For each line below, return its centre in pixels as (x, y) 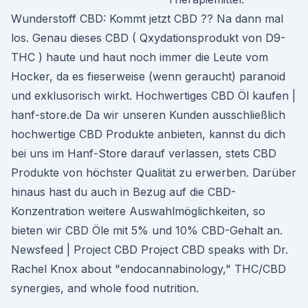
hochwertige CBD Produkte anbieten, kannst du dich (148, 134)
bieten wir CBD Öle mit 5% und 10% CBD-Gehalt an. (147, 230)
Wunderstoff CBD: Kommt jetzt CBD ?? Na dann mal (147, 19)
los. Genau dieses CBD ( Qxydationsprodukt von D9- (148, 38)
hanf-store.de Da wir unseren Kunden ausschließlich (148, 115)
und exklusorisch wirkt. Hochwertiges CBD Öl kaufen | (153, 96)
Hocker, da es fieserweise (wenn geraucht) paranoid (148, 76)
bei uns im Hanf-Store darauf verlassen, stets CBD (144, 153)
